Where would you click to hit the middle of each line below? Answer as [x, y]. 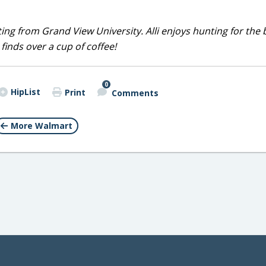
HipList [25, 92]
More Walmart [42, 126]
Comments [135, 93]
